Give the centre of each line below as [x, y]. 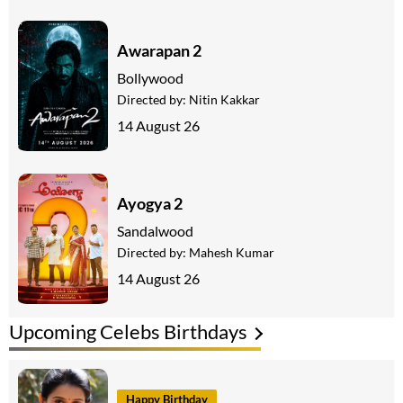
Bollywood [150, 78]
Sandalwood [155, 231]
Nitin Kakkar [224, 100]
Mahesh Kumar [232, 253]
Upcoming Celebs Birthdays [128, 331]
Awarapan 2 [159, 51]
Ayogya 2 [150, 204]
